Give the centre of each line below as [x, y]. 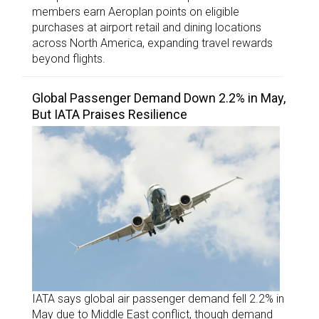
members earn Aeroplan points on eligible [136, 12]
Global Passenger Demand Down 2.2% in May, [159, 98]
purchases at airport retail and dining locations [147, 28]
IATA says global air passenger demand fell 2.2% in [158, 299]
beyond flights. [69, 59]
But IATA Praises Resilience [110, 115]
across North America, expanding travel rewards [152, 43]
